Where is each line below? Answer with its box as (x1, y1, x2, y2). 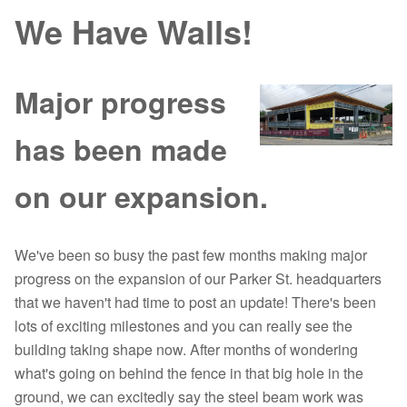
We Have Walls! (15, 7, 253, 55)
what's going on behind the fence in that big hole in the (15, 362, 363, 383)
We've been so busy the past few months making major (15, 244, 367, 265)
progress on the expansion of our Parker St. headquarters (15, 268, 382, 289)
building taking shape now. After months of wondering (15, 339, 358, 360)
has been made (15, 128, 227, 170)
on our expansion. (15, 175, 268, 217)
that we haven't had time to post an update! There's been (15, 292, 376, 313)
